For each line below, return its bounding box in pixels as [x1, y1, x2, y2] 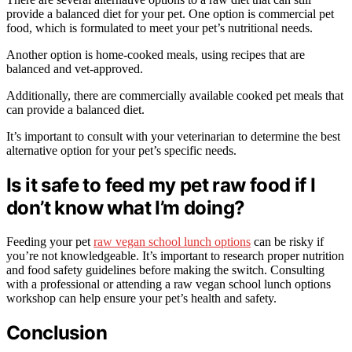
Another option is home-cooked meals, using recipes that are [6, 48, 305, 62]
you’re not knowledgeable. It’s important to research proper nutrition [6, 249, 344, 263]
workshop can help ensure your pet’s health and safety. [6, 291, 277, 306]
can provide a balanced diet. [6, 103, 145, 117]
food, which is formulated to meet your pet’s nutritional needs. [6, 21, 313, 35]
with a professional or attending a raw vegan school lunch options [6, 277, 331, 291]
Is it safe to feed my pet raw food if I [6, 174, 316, 197]
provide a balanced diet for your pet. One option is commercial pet [6, 7, 334, 21]
